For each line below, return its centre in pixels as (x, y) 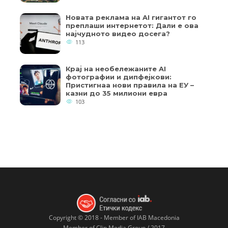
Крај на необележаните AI (116, 69)
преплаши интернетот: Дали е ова (132, 25)
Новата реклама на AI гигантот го (131, 17)
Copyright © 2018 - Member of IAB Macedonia (114, 218)
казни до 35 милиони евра (117, 93)
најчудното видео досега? (118, 34)
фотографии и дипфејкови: (119, 77)
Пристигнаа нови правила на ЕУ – (130, 85)
